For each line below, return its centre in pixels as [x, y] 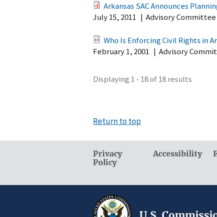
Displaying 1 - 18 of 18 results [142, 79]
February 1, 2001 [121, 52]
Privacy [108, 154]
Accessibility [178, 154]
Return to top [117, 121]
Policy [105, 162]
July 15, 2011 [115, 17]
